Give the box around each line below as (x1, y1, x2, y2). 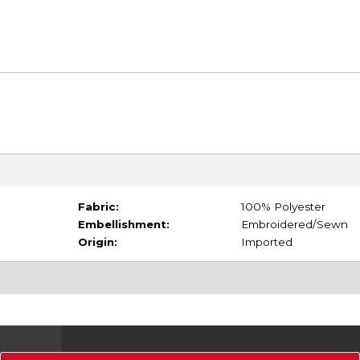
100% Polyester (240, 199, 325, 213)
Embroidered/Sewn (240, 217, 348, 231)
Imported (240, 235, 292, 248)
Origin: (77, 235, 117, 248)
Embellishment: (77, 217, 170, 231)
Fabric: (77, 199, 119, 213)
